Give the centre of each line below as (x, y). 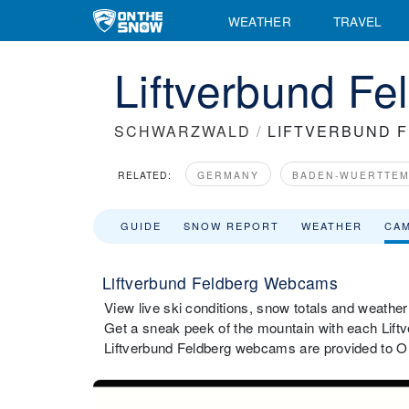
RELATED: (145, 175)
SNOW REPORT (231, 225)
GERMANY (228, 175)
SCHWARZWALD (183, 131)
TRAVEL (357, 21)
